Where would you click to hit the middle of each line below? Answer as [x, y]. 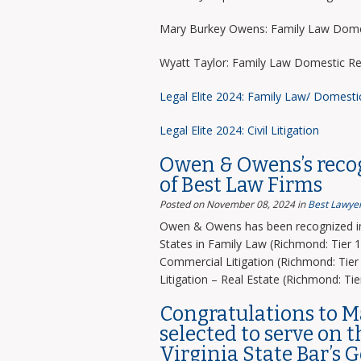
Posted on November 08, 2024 [227, 204]
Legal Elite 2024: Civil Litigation [239, 130]
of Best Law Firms [241, 185]
